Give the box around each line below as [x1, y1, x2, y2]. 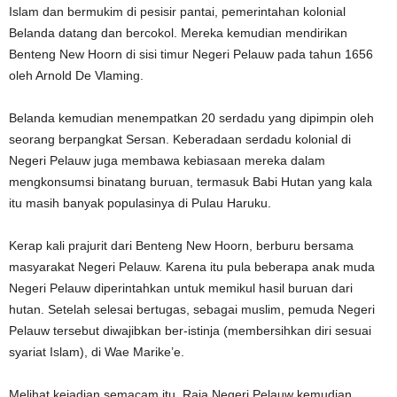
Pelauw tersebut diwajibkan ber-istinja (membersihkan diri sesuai [9, 323, 371, 338]
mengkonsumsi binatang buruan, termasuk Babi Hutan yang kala [9, 174, 372, 189]
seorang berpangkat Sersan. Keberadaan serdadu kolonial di [9, 131, 351, 146]
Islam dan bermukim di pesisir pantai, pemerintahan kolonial [9, 4, 346, 19]
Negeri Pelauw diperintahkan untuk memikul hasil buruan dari [9, 280, 353, 295]
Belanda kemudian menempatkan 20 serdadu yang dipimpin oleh [9, 110, 374, 125]
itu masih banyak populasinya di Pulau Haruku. [9, 195, 271, 210]
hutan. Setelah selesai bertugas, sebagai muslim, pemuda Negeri [9, 301, 375, 316]
